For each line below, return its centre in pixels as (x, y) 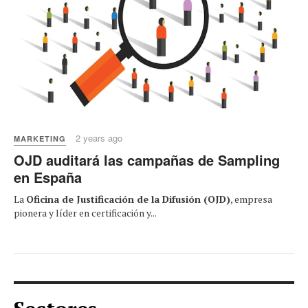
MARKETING (40, 138)
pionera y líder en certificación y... (85, 212)
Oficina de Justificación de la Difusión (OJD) (128, 199)
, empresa (251, 199)
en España (48, 177)
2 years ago (99, 137)
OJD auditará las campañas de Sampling (147, 159)
